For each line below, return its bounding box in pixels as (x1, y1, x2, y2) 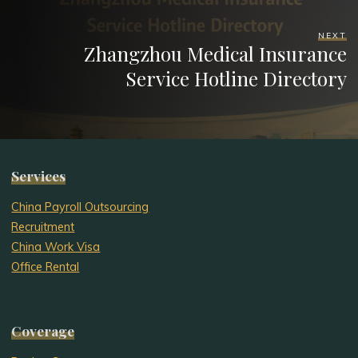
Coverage (11, 321, 75, 340)
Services (11, 166, 66, 185)
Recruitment (11, 219, 75, 234)
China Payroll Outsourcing (11, 199, 149, 214)
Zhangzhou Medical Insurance (83, 41, 347, 67)
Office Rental (11, 259, 80, 274)
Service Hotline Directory (125, 66, 347, 92)
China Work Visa (11, 239, 101, 254)
